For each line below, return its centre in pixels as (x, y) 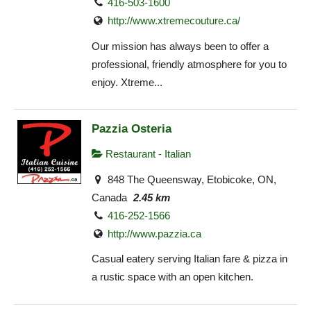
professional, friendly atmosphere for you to (189, 64)
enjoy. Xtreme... (127, 82)
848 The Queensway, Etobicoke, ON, (191, 179)
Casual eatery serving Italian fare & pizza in (190, 259)
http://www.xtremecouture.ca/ (174, 21)
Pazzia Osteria (132, 129)
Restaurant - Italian (147, 154)
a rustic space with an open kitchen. (173, 277)
